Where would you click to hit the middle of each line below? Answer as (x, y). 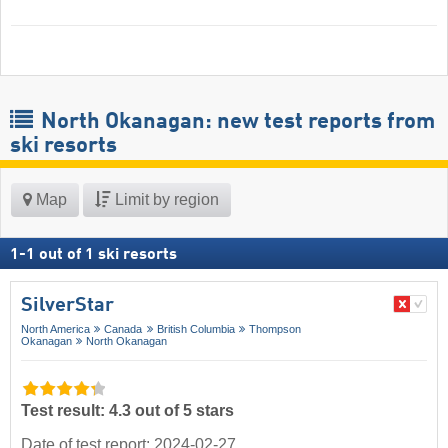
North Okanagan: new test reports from (235, 122)
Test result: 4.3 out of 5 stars (127, 410)
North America (55, 329)
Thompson (275, 329)
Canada (123, 329)
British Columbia (195, 329)
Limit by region (165, 200)
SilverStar (67, 306)
